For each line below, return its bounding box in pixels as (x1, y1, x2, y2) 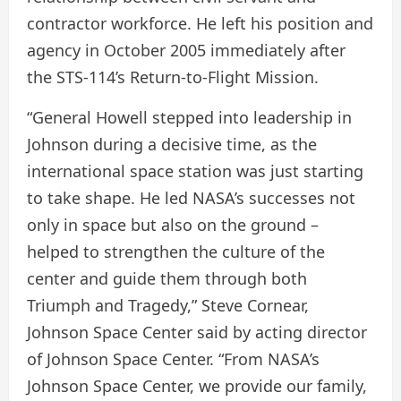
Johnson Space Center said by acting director (27, 321, 367, 344)
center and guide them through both (27, 268, 307, 290)
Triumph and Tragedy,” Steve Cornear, (27, 294, 309, 317)
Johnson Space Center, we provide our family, (27, 375, 367, 397)
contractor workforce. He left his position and (27, 13, 373, 35)
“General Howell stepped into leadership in (27, 107, 352, 129)
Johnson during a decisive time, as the (27, 133, 317, 156)
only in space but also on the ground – (27, 214, 319, 236)
